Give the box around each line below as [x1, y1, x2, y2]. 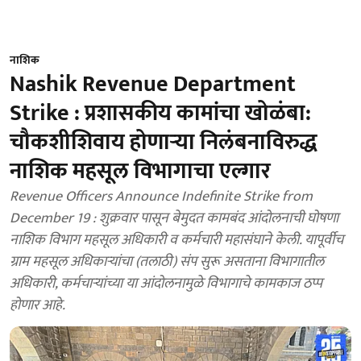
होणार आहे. [10, 293, 65, 317]
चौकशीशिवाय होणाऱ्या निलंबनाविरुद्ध [10, 123, 317, 161]
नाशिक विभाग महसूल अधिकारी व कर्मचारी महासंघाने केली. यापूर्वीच [10, 228, 343, 252]
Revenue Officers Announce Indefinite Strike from [10, 185, 313, 209]
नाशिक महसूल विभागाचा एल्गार [10, 152, 271, 190]
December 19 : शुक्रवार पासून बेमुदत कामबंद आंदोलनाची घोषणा [10, 206, 338, 230]
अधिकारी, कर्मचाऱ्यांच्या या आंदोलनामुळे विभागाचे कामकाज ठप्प [10, 272, 322, 296]
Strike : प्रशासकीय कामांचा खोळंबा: [10, 94, 311, 132]
